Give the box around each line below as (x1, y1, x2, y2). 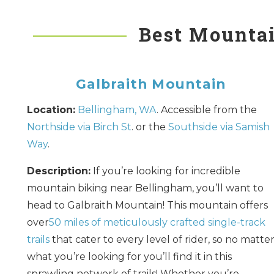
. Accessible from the (156, 103, 257, 116)
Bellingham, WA (77, 103, 157, 116)
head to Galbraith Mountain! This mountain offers (26, 199, 268, 211)
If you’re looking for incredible (90, 165, 240, 177)
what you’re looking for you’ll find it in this (26, 250, 232, 262)
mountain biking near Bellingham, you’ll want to (26, 182, 264, 194)
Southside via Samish (168, 120, 270, 133)
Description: (26, 165, 91, 177)
